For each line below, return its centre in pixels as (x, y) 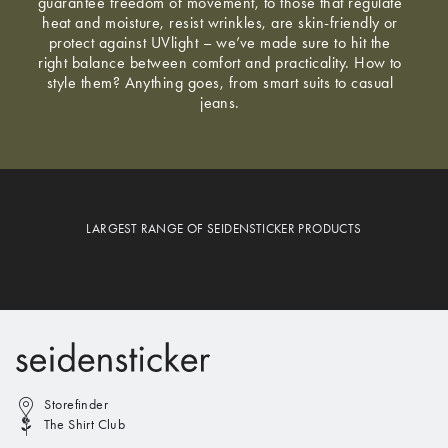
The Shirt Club (85, 424)
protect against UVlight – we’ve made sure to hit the (220, 43)
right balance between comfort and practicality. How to (220, 63)
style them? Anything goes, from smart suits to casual (220, 83)
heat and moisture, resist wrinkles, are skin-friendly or (220, 23)
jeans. (220, 103)
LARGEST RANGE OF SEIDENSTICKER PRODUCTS (224, 229)
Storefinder (76, 405)
